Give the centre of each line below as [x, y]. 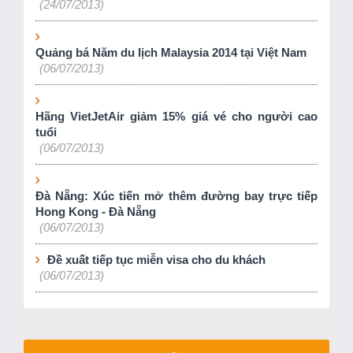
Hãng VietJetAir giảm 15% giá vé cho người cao [176, 116]
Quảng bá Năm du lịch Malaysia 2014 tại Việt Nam [171, 52]
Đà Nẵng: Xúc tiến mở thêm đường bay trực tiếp [176, 196]
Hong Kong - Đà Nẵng [96, 212]
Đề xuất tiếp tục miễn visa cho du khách [156, 260]
